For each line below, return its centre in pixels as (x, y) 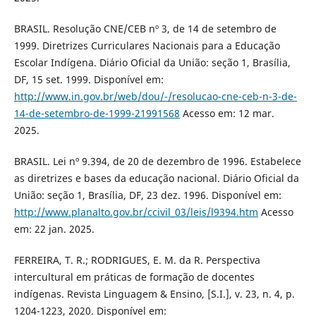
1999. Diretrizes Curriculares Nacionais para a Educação (147, 46)
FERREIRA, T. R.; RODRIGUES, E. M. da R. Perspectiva (137, 260)
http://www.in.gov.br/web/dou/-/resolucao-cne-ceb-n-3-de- (155, 97)
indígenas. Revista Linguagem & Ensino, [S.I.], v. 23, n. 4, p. (154, 294)
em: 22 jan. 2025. (54, 229)
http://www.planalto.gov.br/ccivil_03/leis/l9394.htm (136, 212)
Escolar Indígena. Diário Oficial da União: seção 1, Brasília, (152, 63)
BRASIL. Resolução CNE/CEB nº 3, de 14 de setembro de (145, 29)
